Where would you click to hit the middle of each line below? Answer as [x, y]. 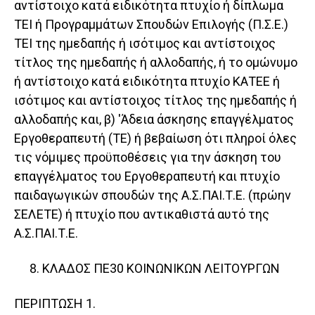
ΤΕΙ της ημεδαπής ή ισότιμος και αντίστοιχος [145, 44]
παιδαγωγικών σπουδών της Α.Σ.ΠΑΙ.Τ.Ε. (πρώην [153, 195]
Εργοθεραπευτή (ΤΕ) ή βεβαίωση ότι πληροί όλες [155, 139]
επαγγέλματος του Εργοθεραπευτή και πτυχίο [147, 176]
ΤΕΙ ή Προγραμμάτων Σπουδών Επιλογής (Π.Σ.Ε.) [151, 25]
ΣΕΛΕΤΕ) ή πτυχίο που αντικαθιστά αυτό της [142, 214]
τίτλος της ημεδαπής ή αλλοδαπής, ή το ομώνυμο [156, 63]
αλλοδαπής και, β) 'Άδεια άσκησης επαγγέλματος [154, 120]
